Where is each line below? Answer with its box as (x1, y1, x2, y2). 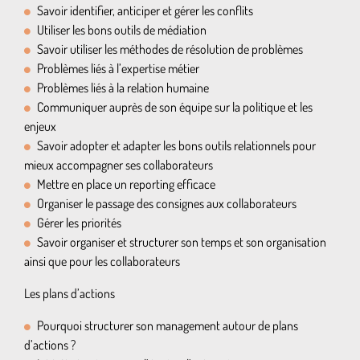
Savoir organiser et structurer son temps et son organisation (37, 234, 326, 250)
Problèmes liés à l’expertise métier (37, 60, 199, 76)
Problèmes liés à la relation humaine (37, 80, 209, 96)
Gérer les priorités (37, 215, 121, 231)
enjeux (24, 118, 56, 134)
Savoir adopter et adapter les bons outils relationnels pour (37, 137, 316, 153)
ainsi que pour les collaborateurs (24, 253, 180, 269)
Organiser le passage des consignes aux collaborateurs (37, 195, 297, 211)
